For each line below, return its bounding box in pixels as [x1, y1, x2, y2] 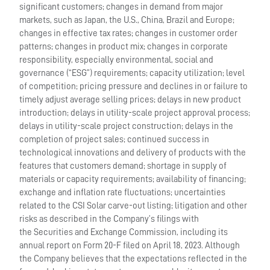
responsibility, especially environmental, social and [19, 55, 214, 64]
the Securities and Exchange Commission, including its [19, 227, 228, 237]
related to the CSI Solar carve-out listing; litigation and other [19, 201, 248, 210]
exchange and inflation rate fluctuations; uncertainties [19, 187, 226, 197]
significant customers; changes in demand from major [19, 2, 224, 11]
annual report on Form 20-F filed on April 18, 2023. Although [19, 240, 240, 250]
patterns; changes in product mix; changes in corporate [19, 42, 228, 51]
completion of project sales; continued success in [19, 134, 210, 144]
